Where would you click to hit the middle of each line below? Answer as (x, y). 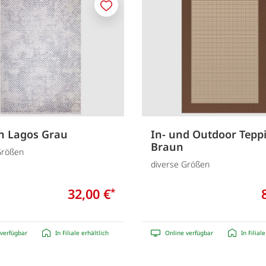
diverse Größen (180, 164)
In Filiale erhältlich (82, 232)
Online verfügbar (189, 232)
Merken (121, 11)
